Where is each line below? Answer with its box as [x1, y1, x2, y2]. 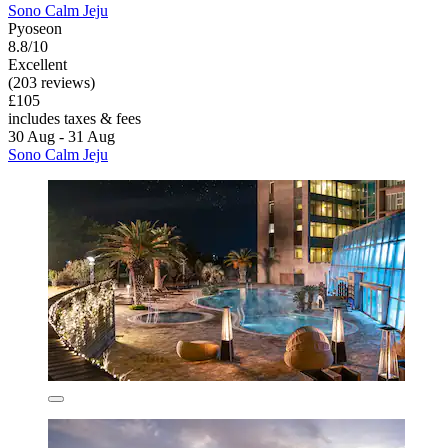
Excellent [8, 55, 67, 73]
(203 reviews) [8, 73, 95, 91]
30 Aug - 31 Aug [8, 127, 115, 145]
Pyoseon [8, 19, 62, 37]
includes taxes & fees [8, 109, 141, 127]
